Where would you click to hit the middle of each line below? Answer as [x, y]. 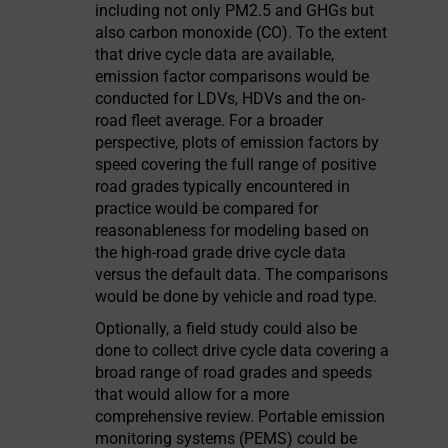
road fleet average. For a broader [209, 120]
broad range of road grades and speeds [234, 372]
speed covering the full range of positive [236, 164]
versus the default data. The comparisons [242, 274]
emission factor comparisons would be [232, 76]
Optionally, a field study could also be [226, 328]
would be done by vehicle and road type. [236, 296]
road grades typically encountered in [223, 186]
